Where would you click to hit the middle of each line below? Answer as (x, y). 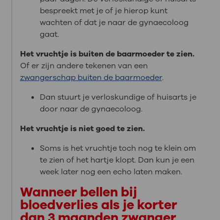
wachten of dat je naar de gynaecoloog (114, 22)
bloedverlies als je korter (98, 205)
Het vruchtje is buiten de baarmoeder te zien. (107, 54)
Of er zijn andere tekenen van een (84, 66)
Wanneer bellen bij (78, 192)
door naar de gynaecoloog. (91, 109)
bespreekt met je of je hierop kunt (103, 11)
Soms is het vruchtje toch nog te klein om (118, 148)
